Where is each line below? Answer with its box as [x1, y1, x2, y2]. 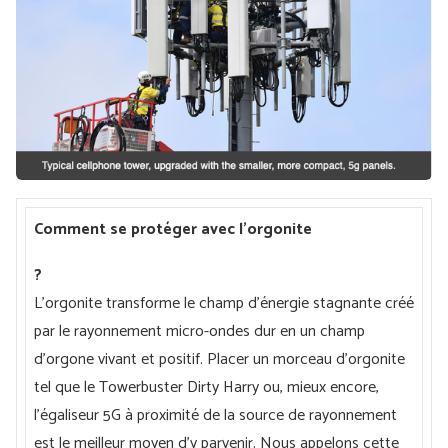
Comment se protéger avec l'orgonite [34, 216, 312, 244]
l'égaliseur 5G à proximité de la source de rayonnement [34, 402, 397, 430]
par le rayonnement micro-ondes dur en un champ [34, 318, 365, 346]
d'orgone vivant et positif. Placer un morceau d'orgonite [34, 346, 405, 374]
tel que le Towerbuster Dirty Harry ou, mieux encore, [34, 374, 379, 402]
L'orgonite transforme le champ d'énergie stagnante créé [34, 290, 414, 318]
